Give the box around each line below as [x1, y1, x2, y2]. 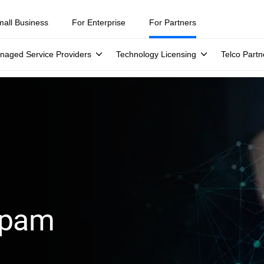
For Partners [149, 18, 196, 27]
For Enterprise [72, 18, 126, 27]
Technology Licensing [116, 49, 196, 59]
